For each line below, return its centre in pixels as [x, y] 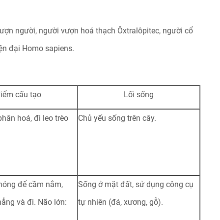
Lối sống [138, 95]
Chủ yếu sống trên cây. [117, 118]
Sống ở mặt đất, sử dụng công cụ [136, 184]
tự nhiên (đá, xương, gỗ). [120, 202]
